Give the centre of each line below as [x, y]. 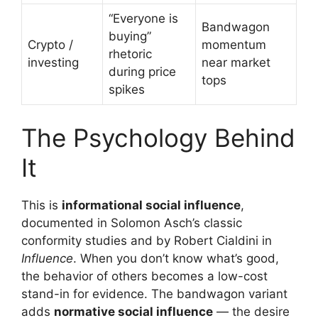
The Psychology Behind [158, 138]
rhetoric [130, 54]
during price [142, 71]
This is [42, 205]
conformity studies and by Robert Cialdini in [147, 241]
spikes [127, 89]
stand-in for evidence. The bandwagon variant [154, 294]
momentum [234, 44]
